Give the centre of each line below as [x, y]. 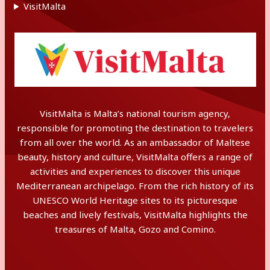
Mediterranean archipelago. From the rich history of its [135, 186]
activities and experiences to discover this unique [135, 171]
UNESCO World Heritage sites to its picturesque [135, 200]
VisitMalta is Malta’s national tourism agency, [135, 113]
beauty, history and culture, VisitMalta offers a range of [135, 157]
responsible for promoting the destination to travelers [135, 128]
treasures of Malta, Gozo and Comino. [135, 229]
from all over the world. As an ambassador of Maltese [135, 142]
